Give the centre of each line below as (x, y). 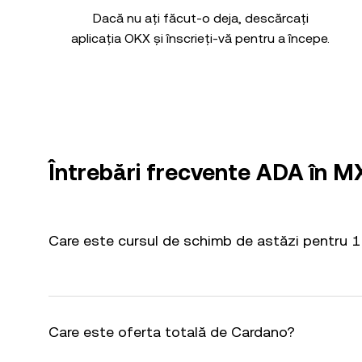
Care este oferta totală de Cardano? (172, 332)
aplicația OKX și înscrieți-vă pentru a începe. (200, 38)
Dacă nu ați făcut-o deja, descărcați (200, 18)
